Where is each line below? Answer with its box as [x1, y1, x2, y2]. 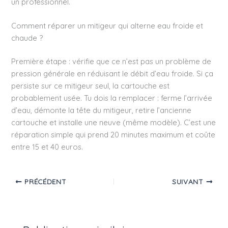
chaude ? [11, 33, 43, 43]
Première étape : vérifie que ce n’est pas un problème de [11, 56, 212, 67]
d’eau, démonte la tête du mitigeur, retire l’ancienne [11, 105, 192, 116]
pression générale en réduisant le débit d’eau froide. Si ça [11, 69, 214, 79]
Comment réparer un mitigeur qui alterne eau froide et [11, 21, 204, 31]
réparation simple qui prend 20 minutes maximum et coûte [11, 130, 216, 140]
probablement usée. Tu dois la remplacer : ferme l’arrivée [11, 93, 213, 103]
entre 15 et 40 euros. [11, 142, 83, 152]
